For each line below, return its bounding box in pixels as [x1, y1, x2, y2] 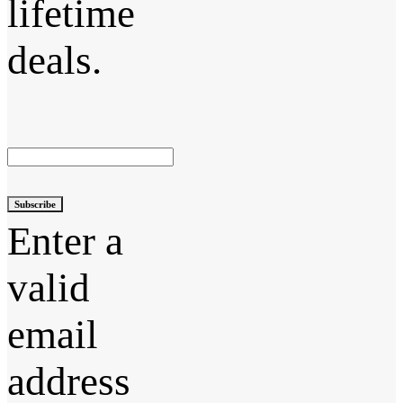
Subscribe [14, 198, 56, 210]
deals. [7, 38, 102, 84]
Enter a [7, 218, 123, 264]
